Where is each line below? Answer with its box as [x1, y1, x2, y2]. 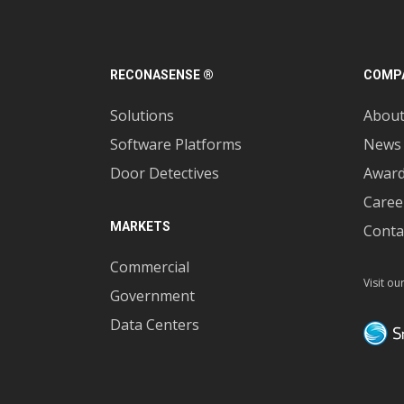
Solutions [110, 106, 174, 125]
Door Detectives [110, 163, 219, 183]
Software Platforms [110, 134, 242, 154]
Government [110, 286, 195, 306]
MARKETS [110, 219, 170, 234]
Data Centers [110, 315, 199, 335]
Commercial [110, 257, 189, 277]
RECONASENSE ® [110, 68, 214, 82]
